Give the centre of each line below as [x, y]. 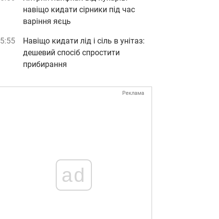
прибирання [45, 64]
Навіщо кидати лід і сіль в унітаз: [84, 41]
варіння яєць [47, 21]
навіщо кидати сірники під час [79, 10]
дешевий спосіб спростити [71, 53]
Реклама [133, 93]
